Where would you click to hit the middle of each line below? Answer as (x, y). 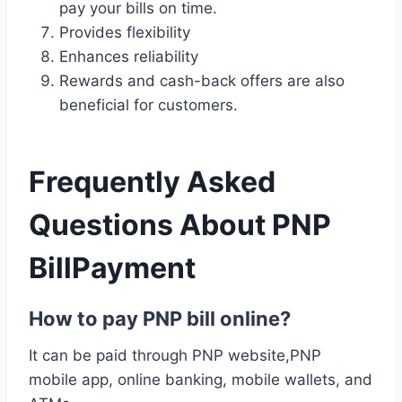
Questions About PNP (180, 224)
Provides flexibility (125, 32)
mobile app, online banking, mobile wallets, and (201, 379)
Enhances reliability (129, 56)
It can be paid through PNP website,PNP (175, 355)
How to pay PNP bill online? (160, 318)
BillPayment (112, 267)
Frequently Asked (152, 181)
